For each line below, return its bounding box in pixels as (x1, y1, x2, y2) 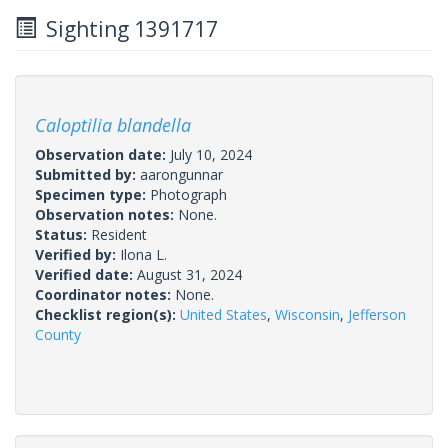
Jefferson (348, 304, 406, 324)
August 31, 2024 (137, 264, 242, 284)
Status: (35, 224, 91, 244)
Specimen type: (35, 184, 150, 204)
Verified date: (35, 264, 137, 284)
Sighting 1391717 (36, 14, 218, 43)
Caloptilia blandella (35, 112, 191, 137)
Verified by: (35, 244, 120, 264)
